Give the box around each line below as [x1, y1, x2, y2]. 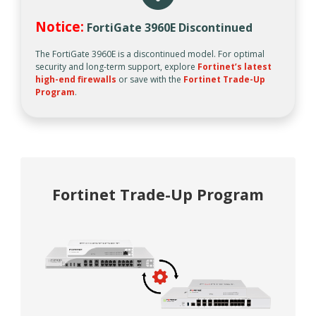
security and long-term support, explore [35, 61, 197, 73]
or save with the [116, 73, 183, 86]
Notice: [35, 18, 84, 36]
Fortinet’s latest [197, 61, 272, 73]
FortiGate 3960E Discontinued [87, 20, 253, 36]
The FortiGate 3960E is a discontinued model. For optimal [35, 48, 265, 61]
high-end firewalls [35, 73, 116, 86]
